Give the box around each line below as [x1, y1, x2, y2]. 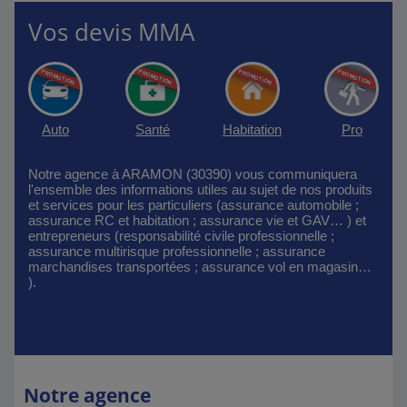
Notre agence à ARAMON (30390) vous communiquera [28, 166, 357, 182]
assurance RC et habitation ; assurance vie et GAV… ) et [28, 213, 366, 228]
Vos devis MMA [28, 15, 194, 48]
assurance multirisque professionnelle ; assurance [28, 243, 325, 259]
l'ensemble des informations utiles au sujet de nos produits [28, 182, 372, 197]
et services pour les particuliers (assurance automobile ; [28, 197, 359, 213]
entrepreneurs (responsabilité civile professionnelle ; [28, 228, 334, 243]
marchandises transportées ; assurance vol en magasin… [28, 259, 372, 274]
